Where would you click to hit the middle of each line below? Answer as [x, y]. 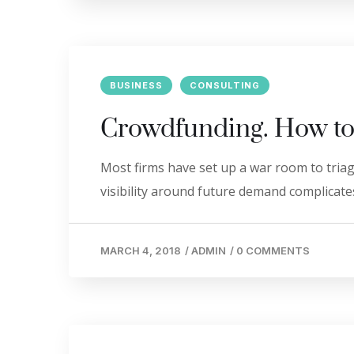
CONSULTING [225, 85]
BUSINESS [136, 85]
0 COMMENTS [273, 250]
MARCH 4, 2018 [141, 250]
